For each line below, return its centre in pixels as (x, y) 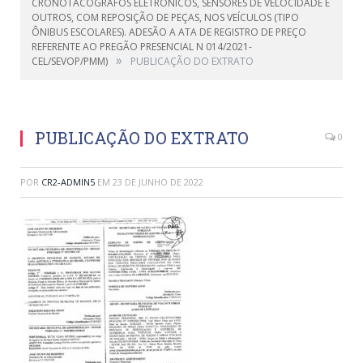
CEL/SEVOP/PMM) (70, 62)
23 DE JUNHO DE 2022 (158, 182)
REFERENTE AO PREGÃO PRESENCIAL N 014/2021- (142, 47)
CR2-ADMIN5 (68, 182)
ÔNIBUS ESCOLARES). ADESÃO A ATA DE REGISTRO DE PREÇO (169, 32)
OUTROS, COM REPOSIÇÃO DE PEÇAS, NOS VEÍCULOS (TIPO (165, 18)
